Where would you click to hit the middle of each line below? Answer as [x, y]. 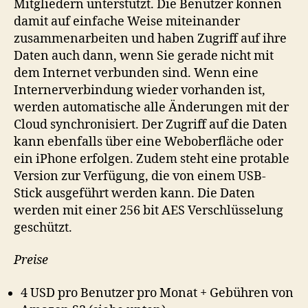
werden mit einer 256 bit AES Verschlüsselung [148, 210]
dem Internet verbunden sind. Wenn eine [136, 73]
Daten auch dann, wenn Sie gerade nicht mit [144, 56]
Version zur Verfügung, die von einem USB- [140, 176]
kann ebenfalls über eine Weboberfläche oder [148, 142]
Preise [31, 260]
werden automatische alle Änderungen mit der [151, 107]
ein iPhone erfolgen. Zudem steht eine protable [152, 159]
